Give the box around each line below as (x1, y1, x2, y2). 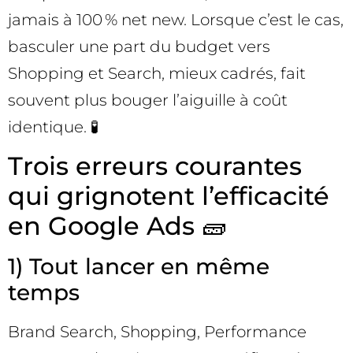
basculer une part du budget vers (8, 36, 270, 56)
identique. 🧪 (8, 117, 98, 136)
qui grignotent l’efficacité (8, 180, 329, 212)
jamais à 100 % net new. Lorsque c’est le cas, (8, 9, 344, 29)
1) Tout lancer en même (8, 253, 269, 281)
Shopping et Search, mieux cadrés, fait (8, 63, 306, 83)
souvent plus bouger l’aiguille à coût (8, 90, 288, 110)
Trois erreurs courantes (8, 150, 302, 182)
